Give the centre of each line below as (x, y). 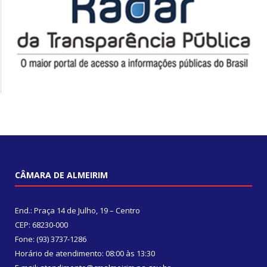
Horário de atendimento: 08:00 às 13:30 (85, 254)
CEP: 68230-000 (41, 225)
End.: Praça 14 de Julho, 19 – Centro (77, 211)
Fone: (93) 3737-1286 (51, 239)
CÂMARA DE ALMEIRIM (61, 175)
